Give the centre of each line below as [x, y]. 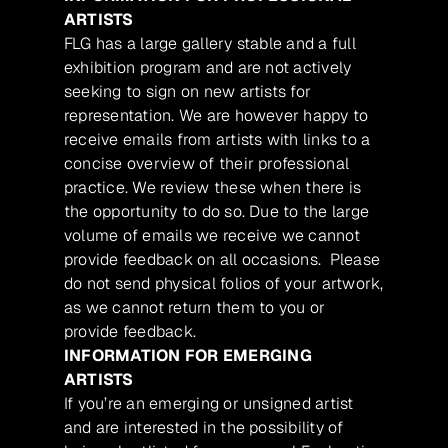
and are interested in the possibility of [204, 428]
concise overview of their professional [207, 164]
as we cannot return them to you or [195, 308]
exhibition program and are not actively [208, 68]
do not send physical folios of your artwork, [224, 284]
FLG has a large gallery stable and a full [210, 44]
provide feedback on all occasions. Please [222, 260]
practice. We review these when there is [213, 188]
